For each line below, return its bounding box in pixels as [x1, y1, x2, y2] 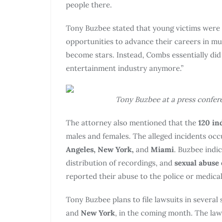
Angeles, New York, [66, 144, 134, 154]
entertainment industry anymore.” [66, 63, 183, 73]
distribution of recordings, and [66, 158, 174, 167]
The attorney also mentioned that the [66, 117, 198, 127]
